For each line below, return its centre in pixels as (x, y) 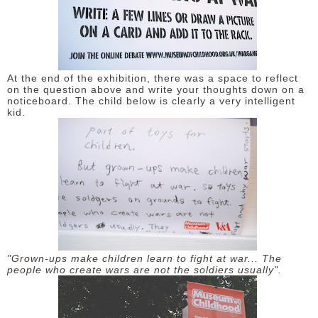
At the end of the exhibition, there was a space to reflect (153, 78)
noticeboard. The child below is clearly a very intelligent (151, 101)
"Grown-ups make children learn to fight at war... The (144, 258)
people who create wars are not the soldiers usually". (146, 270)
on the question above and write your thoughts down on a (156, 89)
